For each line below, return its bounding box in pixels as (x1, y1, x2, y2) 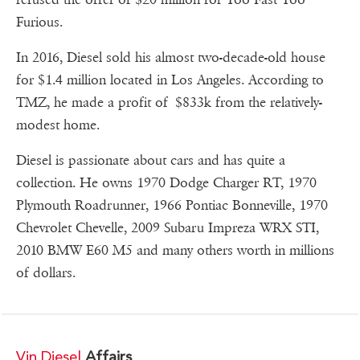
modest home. (16, 117, 100, 134)
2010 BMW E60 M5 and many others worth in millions (16, 242, 334, 260)
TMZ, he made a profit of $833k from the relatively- (16, 94, 322, 112)
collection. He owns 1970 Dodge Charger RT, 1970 (16, 174, 317, 192)
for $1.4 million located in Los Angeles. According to (16, 72, 324, 89)
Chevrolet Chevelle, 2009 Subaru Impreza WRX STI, (16, 219, 319, 237)
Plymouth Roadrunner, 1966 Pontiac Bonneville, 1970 (16, 197, 328, 215)
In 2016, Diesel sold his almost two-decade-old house (16, 49, 325, 67)
